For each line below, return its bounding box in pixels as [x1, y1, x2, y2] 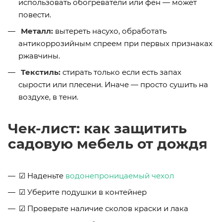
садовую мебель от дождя [8, 135, 208, 152]
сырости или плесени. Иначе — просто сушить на [18, 79, 208, 89]
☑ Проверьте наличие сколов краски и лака [19, 203, 188, 213]
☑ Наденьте [19, 170, 65, 180]
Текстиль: [21, 67, 60, 77]
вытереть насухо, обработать [53, 26, 166, 36]
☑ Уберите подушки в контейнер [19, 187, 147, 197]
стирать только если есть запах [60, 67, 181, 77]
